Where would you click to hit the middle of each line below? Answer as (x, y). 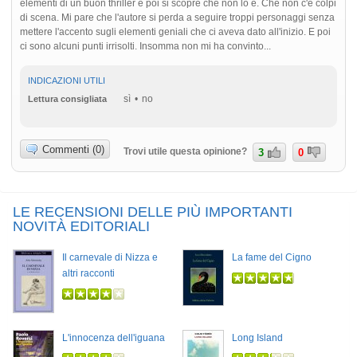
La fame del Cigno (272, 257)
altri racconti (88, 273)
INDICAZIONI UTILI (67, 80)
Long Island (257, 337)
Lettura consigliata (67, 98)
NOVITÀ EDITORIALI (81, 226)
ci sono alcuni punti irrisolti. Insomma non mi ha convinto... (145, 46)
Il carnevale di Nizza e (110, 257)
